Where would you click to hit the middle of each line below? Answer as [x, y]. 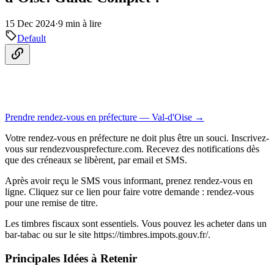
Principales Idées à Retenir [71, 258]
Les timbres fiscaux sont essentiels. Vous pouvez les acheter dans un [136, 224]
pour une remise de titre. [51, 203]
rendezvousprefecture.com [91, 149]
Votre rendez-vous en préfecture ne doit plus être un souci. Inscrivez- [137, 138]
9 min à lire [80, 23]
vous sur [22, 149]
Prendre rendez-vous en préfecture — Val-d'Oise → [105, 117]
